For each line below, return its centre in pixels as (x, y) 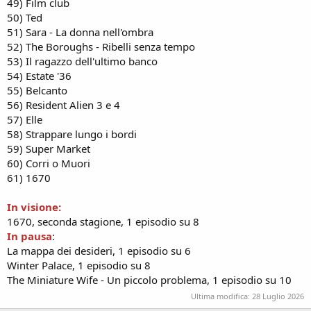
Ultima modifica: (221, 296)
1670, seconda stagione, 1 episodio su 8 (103, 221)
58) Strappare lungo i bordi (72, 134)
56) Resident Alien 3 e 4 (64, 104)
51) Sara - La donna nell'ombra (80, 32)
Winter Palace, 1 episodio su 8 (79, 265)
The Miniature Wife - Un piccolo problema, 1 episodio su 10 (149, 279)
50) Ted (25, 17)
